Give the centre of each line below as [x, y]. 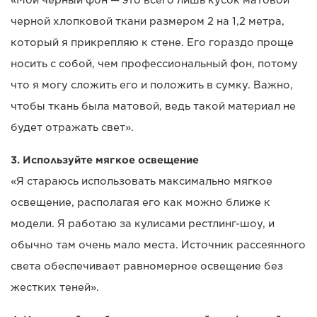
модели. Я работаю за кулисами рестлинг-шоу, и [143, 224]
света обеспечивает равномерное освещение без [147, 266]
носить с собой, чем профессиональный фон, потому [154, 64]
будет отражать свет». [72, 128]
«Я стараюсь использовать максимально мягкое [142, 181]
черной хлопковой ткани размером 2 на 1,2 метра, [148, 22]
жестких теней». [55, 288]
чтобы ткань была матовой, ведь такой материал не [153, 106]
